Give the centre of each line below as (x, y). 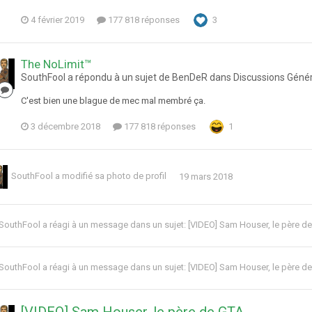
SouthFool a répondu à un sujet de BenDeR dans (127, 78)
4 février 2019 (57, 20)
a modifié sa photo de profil (111, 176)
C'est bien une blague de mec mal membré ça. (113, 101)
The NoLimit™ (56, 64)
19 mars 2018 (206, 176)
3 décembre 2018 (65, 127)
